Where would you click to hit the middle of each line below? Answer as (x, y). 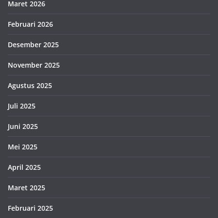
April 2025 (24, 167)
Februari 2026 (30, 24)
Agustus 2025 (30, 86)
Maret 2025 (27, 188)
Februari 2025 (30, 208)
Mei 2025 (23, 147)
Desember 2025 (33, 45)
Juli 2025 (22, 106)
